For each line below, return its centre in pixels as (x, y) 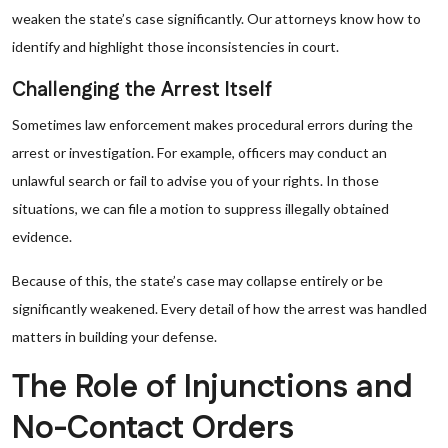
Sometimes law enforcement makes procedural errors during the (212, 124)
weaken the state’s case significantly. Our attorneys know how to (216, 18)
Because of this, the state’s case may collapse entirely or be (197, 280)
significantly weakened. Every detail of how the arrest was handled (219, 308)
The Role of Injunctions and (212, 387)
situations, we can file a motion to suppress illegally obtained (200, 208)
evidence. (42, 236)
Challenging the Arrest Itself (142, 90)
